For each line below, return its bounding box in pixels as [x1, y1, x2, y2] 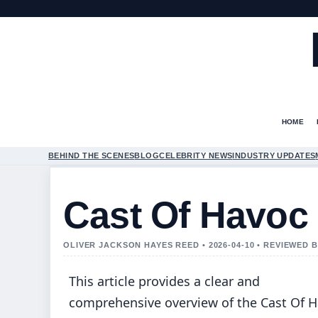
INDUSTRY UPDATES [232, 151, 316, 160]
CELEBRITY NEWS [159, 151, 233, 160]
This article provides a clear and [69, 273, 260, 290]
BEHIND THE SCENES [48, 151, 135, 160]
